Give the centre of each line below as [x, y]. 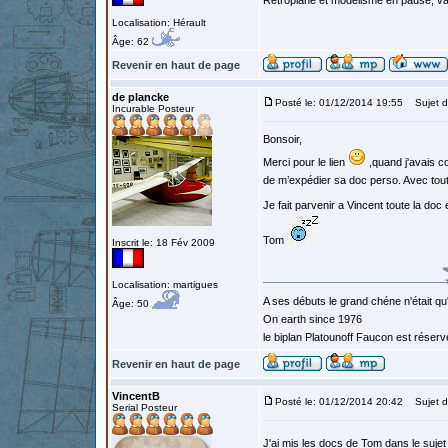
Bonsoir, [282, 139]
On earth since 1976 [312, 319]
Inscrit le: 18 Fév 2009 [163, 242]
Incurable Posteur [153, 108]
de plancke [140, 97]
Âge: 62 [132, 41]
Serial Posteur [144, 407]
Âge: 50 [132, 303]
